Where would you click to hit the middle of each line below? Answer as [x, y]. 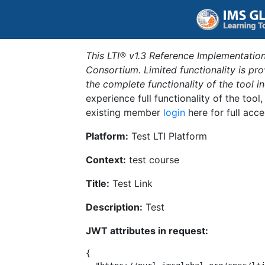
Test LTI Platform [168, 136]
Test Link [131, 183]
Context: [106, 160]
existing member [125, 112]
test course [153, 160]
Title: [98, 183]
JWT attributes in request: [147, 231]
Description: [114, 207]
